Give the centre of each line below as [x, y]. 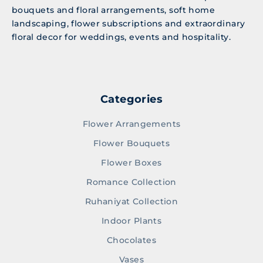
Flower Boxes [131, 163]
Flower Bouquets [131, 144]
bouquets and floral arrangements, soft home [114, 10]
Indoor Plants [131, 221]
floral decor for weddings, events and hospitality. [122, 37]
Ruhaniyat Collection [131, 202]
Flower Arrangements [131, 124]
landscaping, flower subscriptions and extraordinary [129, 24]
